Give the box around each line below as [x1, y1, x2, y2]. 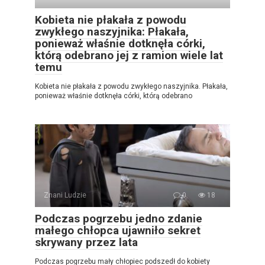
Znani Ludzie [44, 191, 86, 199]
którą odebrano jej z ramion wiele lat [35, 49, 223, 62]
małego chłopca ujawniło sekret [35, 224, 201, 237]
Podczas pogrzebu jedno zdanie [35, 212, 202, 225]
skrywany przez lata [35, 235, 138, 249]
